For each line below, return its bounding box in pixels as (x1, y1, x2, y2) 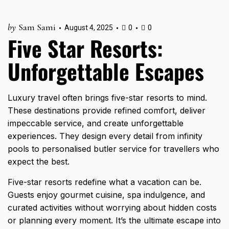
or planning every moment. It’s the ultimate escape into (8, 215, 221, 225)
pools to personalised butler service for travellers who (8, 143, 219, 154)
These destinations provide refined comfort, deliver (8, 105, 205, 116)
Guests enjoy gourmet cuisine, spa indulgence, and (8, 189, 205, 200)
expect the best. (8, 156, 70, 167)
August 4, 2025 (64, 24, 113, 32)
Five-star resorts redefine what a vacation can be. (8, 176, 201, 187)
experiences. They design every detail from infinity (8, 130, 202, 141)
